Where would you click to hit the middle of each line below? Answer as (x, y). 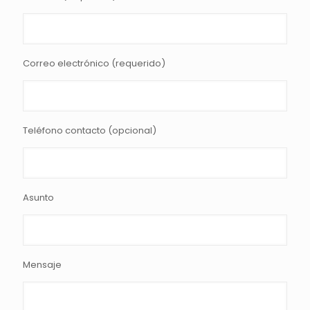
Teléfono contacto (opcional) (90, 130)
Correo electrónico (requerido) (94, 63)
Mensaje (42, 265)
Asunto (38, 198)
